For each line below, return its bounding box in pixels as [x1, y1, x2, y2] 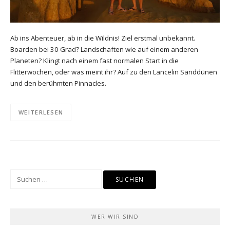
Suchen [10, 170, 33, 180]
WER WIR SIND [91, 213, 139, 221]
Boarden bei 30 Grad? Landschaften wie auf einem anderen [10, 44, 198, 54]
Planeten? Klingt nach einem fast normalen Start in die [10, 55, 179, 65]
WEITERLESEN [18, 108, 64, 117]
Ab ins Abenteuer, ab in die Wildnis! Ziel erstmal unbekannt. [10, 33, 195, 43]
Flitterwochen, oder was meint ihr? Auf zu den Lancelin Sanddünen [10, 67, 217, 76]
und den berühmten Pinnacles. [10, 78, 106, 88]
